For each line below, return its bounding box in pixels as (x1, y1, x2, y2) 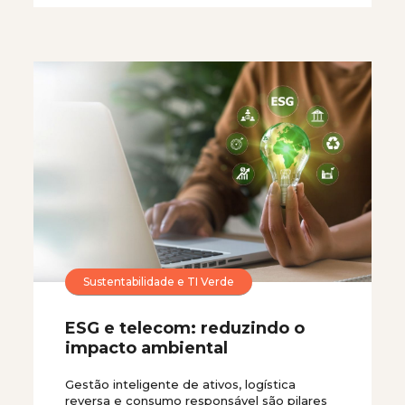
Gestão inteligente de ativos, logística (65, 377, 296, 391)
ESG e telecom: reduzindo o (65, 318, 305, 338)
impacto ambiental (65, 338, 228, 358)
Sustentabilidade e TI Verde (83, 274, 234, 288)
